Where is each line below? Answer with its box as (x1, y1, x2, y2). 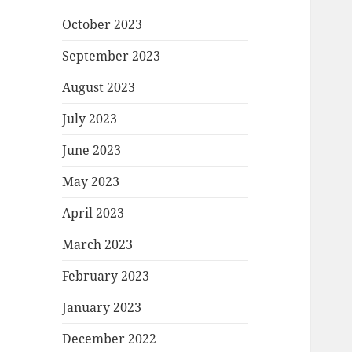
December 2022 (62, 330, 157, 348)
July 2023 (62, 110, 118, 128)
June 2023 (62, 141, 122, 159)
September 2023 (62, 47, 161, 65)
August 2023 (62, 79, 136, 97)
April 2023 (62, 204, 125, 222)
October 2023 (62, 16, 143, 34)
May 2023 (62, 173, 120, 191)
